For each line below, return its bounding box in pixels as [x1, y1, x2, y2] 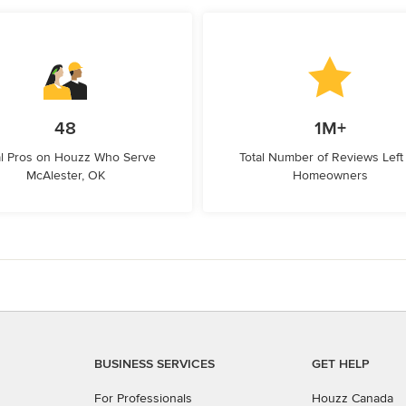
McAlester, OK [25, 168, 105, 183]
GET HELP [312, 356, 370, 372]
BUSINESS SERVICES [94, 356, 215, 372]
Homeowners [292, 168, 368, 183]
